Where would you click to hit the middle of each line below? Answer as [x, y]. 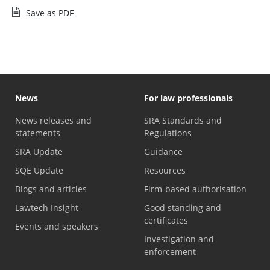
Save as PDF [49, 13]
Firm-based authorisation [195, 189]
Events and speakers [57, 226]
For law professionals [188, 98]
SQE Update [39, 170]
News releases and [53, 120]
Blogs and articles [51, 189]
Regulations [168, 133]
